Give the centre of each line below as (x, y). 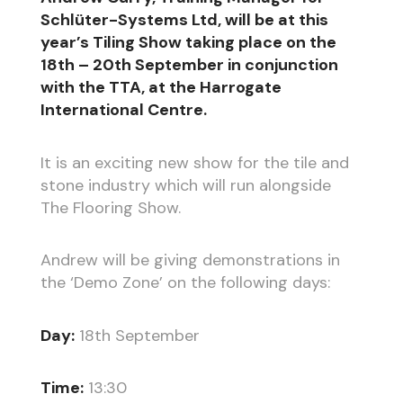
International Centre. (123, 110)
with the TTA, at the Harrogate (161, 88)
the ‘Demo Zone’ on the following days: (185, 283)
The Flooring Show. (110, 207)
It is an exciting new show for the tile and (194, 162)
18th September (137, 335)
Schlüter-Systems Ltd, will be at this (184, 20)
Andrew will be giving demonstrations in (190, 260)
